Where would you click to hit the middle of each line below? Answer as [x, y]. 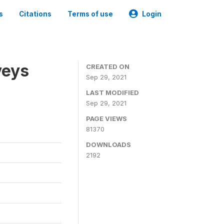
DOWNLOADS [108, 144]
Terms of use [90, 14]
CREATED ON [108, 66]
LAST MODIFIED [112, 92]
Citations [35, 14]
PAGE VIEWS [106, 118]
